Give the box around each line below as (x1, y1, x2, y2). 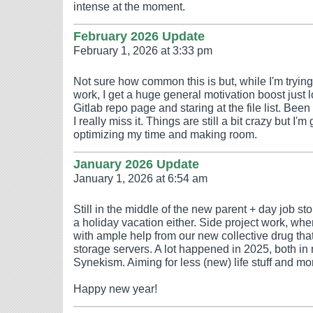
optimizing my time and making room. (73, 128, 257, 140)
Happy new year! (73, 282, 157, 295)
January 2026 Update (73, 156, 199, 171)
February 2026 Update (73, 29, 205, 43)
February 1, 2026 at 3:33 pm (73, 44, 212, 57)
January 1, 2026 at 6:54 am (73, 172, 208, 184)
